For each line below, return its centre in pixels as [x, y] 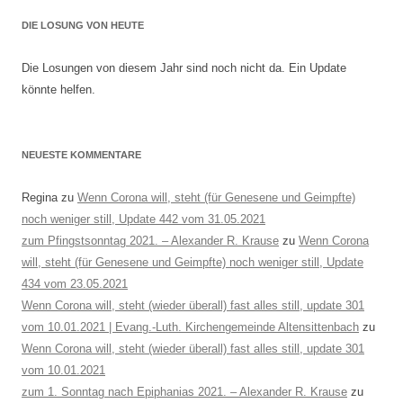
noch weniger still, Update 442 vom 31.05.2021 [143, 219]
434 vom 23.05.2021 [75, 284]
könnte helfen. [58, 90]
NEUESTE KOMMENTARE [81, 155]
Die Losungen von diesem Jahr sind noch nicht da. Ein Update [184, 68]
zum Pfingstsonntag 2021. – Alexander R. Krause [150, 241]
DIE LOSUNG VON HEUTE [83, 25]
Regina [40, 197]
